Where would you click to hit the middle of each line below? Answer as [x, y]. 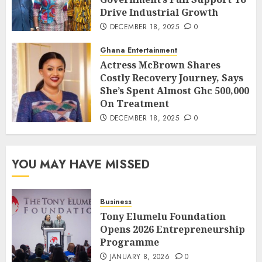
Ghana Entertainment [139, 50]
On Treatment [135, 103]
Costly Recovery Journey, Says [172, 77]
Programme [130, 242]
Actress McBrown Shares [160, 65]
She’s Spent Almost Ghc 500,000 [175, 90]
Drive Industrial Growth [159, 12]
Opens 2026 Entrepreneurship [173, 230]
